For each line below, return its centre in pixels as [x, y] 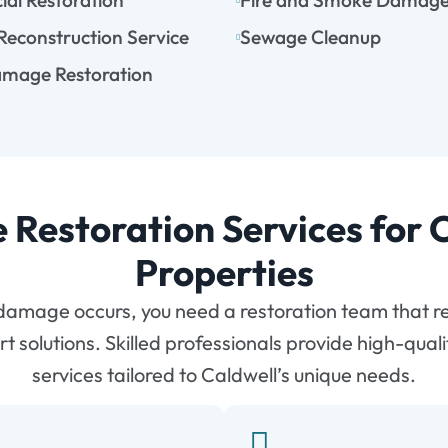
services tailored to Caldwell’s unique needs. [224, 375]
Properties [224, 273]
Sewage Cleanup [310, 37]
